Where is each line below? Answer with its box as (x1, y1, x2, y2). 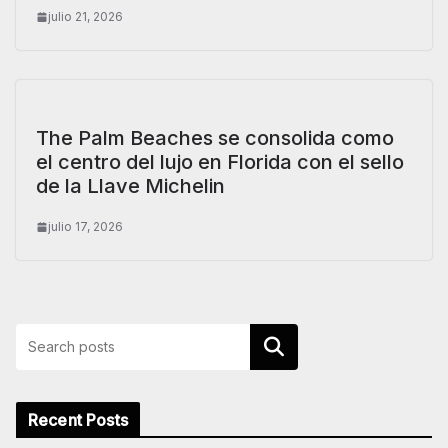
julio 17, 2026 (48, 218, 123, 234)
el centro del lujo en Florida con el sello (36, 149, 404, 174)
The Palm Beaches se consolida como (36, 125, 394, 150)
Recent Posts (28, 409, 128, 430)
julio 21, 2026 (48, 8, 123, 24)
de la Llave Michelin (36, 173, 225, 198)
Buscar (248, 336, 300, 357)
